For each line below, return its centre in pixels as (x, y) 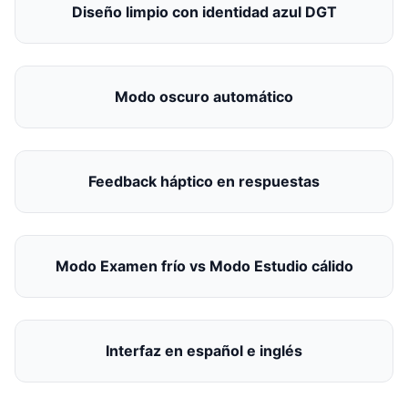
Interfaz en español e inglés (204, 350)
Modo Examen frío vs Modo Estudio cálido (204, 265)
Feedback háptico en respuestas (204, 181)
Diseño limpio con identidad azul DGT (204, 11)
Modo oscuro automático (204, 96)
